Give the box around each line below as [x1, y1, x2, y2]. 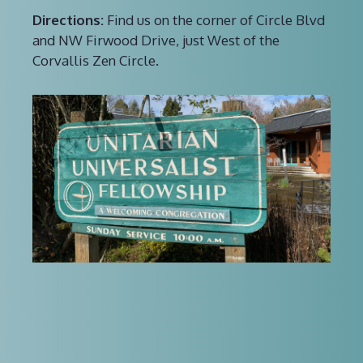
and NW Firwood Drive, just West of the [32, 31, 280, 49]
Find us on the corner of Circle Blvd [104, 11, 325, 28]
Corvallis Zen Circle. [32, 51, 159, 69]
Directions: [32, 11, 104, 28]
